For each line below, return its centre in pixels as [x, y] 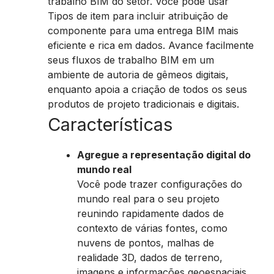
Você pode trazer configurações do [160, 184]
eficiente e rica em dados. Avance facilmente [151, 45]
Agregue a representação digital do [164, 155]
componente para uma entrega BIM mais [143, 31]
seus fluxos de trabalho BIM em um [131, 60]
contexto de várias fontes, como [152, 228]
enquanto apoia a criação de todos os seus [147, 89]
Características [110, 124]
